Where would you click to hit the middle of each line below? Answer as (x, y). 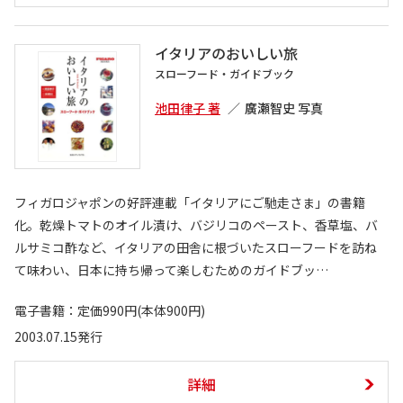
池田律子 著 (188, 108)
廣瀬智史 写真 (284, 108)
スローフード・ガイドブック (224, 74)
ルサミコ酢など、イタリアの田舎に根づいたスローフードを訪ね (196, 248)
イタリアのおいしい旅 (226, 54)
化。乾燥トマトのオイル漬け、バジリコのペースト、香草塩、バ (196, 225)
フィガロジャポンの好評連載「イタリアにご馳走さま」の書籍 (190, 203)
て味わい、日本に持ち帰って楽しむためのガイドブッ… (171, 270)
